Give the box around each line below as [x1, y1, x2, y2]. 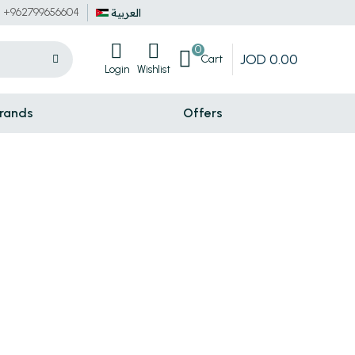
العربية [111, 6, 141, 19]
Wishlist [136, 63, 170, 75]
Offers [183, 105, 223, 120]
